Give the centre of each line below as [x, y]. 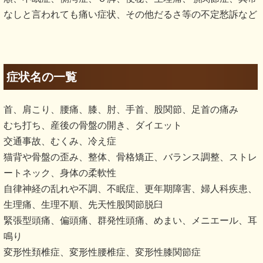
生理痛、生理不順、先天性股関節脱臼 [83, 205]
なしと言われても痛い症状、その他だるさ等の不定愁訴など [130, 14]
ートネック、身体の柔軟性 [60, 173]
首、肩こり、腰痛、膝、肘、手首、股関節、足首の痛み [121, 110]
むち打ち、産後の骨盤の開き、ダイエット [93, 126]
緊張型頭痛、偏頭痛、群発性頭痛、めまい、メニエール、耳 [130, 221]
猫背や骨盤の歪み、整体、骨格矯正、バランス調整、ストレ [130, 157]
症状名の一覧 [42, 77]
